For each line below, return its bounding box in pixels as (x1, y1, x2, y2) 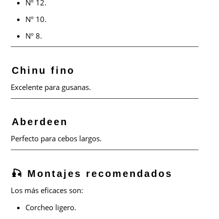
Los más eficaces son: (11, 185, 84, 196)
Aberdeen (12, 116, 68, 128)
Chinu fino (12, 65, 75, 76)
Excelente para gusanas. (11, 82, 91, 92)
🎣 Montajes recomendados (12, 168, 173, 179)
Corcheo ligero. (25, 202, 77, 213)
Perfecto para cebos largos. (11, 133, 102, 144)
